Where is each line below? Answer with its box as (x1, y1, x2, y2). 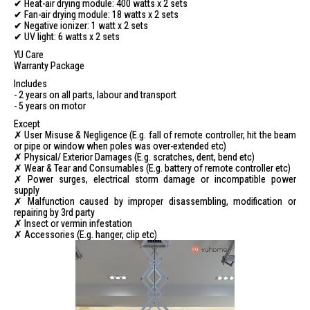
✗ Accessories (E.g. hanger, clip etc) (14, 229, 157, 240)
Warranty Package (14, 60, 84, 71)
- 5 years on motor (14, 100, 86, 111)
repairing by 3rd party (14, 207, 95, 218)
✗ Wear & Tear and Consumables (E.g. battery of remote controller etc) (14, 163, 291, 174)
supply (14, 185, 39, 196)
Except (14, 118, 40, 129)
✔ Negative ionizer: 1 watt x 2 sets (14, 20, 148, 31)
